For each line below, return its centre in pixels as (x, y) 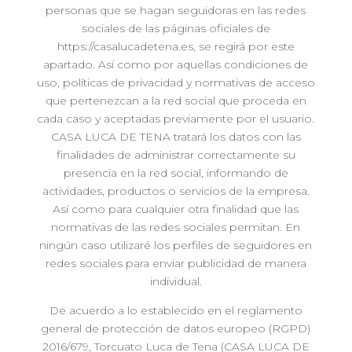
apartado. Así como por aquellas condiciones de (176, 64)
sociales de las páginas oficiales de (176, 28)
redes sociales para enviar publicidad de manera (176, 263)
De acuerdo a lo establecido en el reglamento (176, 310)
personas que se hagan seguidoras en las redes (176, 10)
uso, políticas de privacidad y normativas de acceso (176, 82)
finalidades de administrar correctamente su (176, 155)
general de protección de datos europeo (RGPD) (176, 328)
